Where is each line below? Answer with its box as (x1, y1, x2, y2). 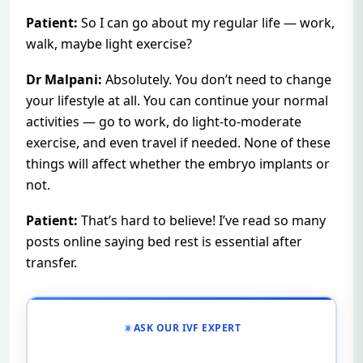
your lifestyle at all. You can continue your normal (26, 92, 328, 110)
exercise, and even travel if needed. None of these (26, 134, 331, 152)
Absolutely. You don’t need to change (102, 70, 331, 89)
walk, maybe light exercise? (26, 35, 192, 53)
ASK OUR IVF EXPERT (133, 320, 241, 335)
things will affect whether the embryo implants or (26, 155, 330, 173)
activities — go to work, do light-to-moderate (26, 113, 301, 131)
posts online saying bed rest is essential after (26, 233, 302, 251)
